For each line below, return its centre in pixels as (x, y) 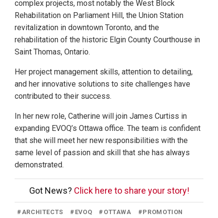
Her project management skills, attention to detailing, (104, 72)
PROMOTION (163, 212)
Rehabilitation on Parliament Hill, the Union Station (99, 16)
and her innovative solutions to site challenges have (102, 84)
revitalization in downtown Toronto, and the (87, 28)
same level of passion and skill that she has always (102, 153)
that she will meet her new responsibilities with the (101, 141)
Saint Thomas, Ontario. (52, 52)
